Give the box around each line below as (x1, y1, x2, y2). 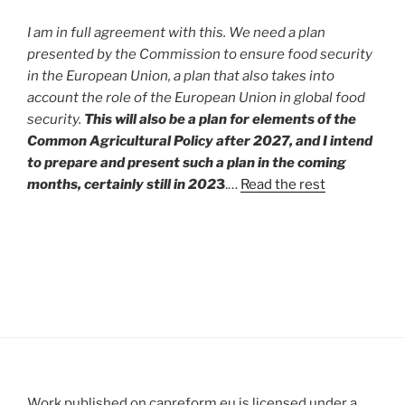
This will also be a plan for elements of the (84, 110, 356, 127)
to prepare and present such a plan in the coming (27, 154, 346, 171)
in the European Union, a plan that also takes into (27, 67, 334, 84)
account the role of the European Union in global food (27, 89, 365, 106)
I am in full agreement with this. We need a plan (27, 24, 325, 41)
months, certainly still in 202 (27, 175, 216, 193)
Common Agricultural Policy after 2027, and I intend (27, 132, 372, 149)
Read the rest (240, 175, 325, 193)
